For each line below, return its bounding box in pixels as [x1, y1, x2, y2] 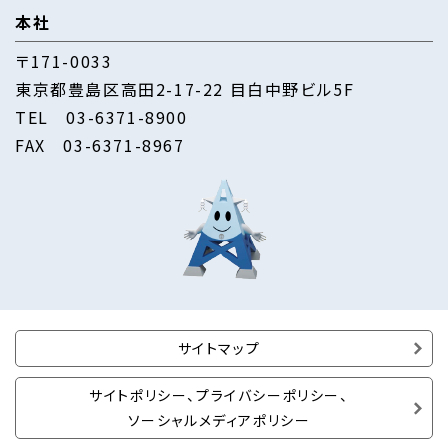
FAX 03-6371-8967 [15, 132, 185, 157]
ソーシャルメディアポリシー [127, 409, 311, 430]
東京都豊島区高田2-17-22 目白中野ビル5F [15, 76, 355, 101]
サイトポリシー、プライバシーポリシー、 [89, 384, 349, 405]
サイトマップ [177, 337, 261, 358]
